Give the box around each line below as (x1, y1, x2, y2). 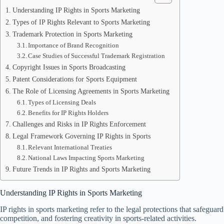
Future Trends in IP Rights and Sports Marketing (12, 165, 150, 173)
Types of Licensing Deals (28, 98, 96, 106)
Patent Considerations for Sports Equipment (12, 75, 137, 83)
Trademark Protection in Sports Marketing (12, 30, 132, 38)
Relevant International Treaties (28, 143, 112, 151)
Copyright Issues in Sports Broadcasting (12, 63, 125, 71)
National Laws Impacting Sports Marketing (28, 154, 145, 161)
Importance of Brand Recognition (28, 41, 119, 49)
